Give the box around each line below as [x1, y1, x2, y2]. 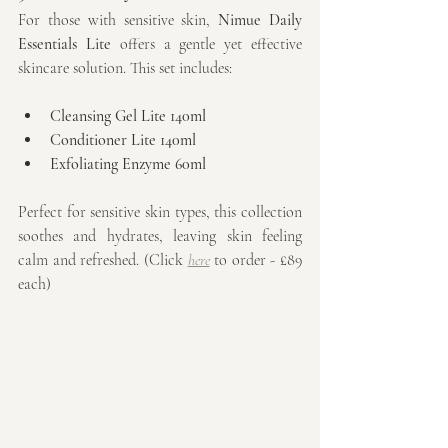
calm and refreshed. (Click [18, 249, 188, 270]
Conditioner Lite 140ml [50, 129, 196, 150]
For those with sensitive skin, [18, 9, 219, 30]
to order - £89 [209, 249, 302, 270]
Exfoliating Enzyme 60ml [50, 153, 206, 174]
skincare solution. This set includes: [18, 57, 232, 78]
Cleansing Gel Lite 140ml [50, 105, 206, 126]
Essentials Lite [18, 33, 111, 54]
